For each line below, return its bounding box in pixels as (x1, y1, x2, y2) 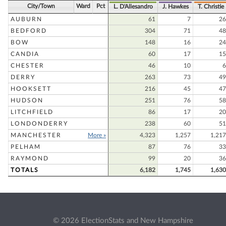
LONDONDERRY (11, 121, 68, 127)
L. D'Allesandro (113, 4, 153, 10)
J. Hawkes (162, 4, 189, 10)
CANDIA (11, 51, 39, 57)
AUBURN (11, 16, 42, 22)
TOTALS (11, 167, 39, 173)
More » (88, 132, 106, 138)
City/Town (27, 3, 55, 9)
